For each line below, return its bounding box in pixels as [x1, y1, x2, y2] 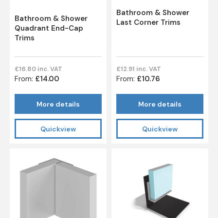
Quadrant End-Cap [15, 23, 83, 34]
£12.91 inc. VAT [116, 65, 161, 73]
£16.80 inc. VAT [15, 65, 62, 73]
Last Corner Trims [116, 18, 181, 28]
